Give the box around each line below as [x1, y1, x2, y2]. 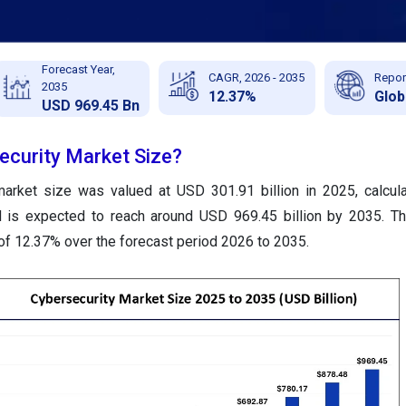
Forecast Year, [41, 63, 115, 77]
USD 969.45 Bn [41, 97, 140, 115]
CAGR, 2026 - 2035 [208, 70, 304, 84]
